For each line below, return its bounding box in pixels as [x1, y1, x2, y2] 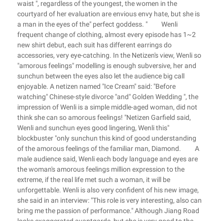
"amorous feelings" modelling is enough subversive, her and [17, 62, 196, 70]
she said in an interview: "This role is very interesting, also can [17, 196, 202, 204]
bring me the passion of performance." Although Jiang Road [17, 207, 199, 215]
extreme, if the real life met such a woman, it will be [17, 176, 170, 184]
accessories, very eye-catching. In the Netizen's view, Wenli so [17, 51, 201, 59]
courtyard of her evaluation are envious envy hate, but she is [17, 10, 200, 18]
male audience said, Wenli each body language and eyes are [17, 155, 198, 163]
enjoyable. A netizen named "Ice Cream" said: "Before [17, 82, 176, 90]
